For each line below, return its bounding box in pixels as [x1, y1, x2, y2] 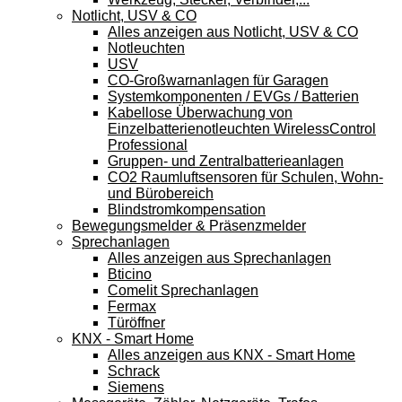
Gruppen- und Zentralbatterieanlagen [108, 153, 344, 169]
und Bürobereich [108, 185, 214, 201]
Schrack [108, 363, 160, 379]
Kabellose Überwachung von [108, 104, 293, 120]
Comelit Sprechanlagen [108, 282, 258, 298]
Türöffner [108, 314, 165, 330]
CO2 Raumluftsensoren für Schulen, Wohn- [108, 169, 383, 185]
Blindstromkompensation [108, 201, 266, 217]
